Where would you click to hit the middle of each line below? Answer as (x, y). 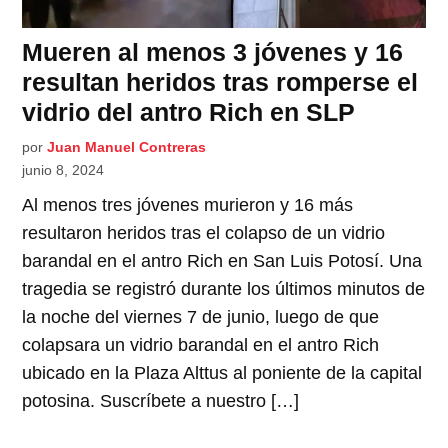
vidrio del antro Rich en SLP (189, 111)
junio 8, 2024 (63, 169)
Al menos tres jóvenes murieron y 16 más (188, 204)
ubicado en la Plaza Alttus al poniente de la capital (222, 372)
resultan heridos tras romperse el (220, 81)
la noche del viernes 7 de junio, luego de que (201, 316)
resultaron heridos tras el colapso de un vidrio (204, 232)
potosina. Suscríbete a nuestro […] (161, 400)
